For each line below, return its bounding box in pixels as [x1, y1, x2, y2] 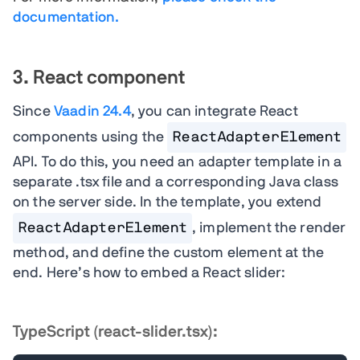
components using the [13, 130, 168, 145]
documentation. [13, 10, 120, 25]
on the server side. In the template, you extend [13, 195, 322, 210]
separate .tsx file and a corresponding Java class [13, 175, 338, 190]
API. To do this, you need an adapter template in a [13, 155, 342, 170]
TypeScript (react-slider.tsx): [13, 324, 218, 340]
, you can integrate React [130, 104, 298, 119]
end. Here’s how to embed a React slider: [13, 266, 286, 280]
